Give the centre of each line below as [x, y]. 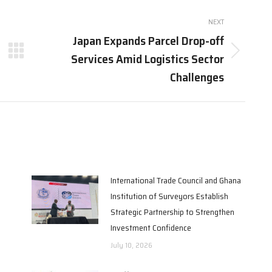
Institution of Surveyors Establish [169, 196]
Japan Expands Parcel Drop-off [148, 40]
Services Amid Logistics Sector [148, 59]
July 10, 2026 [131, 245]
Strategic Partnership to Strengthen [172, 212]
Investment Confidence [151, 227]
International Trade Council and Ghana [175, 180]
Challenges [197, 77]
